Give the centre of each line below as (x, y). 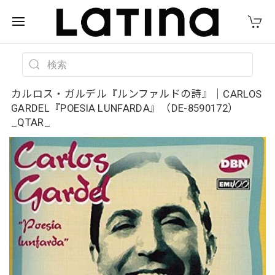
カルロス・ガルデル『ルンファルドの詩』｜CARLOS (137, 94)
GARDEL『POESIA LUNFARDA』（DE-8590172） (125, 108)
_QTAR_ (31, 122)
